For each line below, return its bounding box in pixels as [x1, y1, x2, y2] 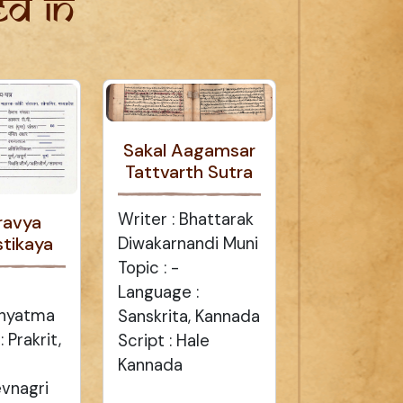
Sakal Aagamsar [122, 138, 255, 162]
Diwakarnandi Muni [117, 232, 258, 255]
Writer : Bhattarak [117, 208, 254, 230]
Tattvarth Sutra [125, 159, 254, 184]
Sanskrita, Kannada [117, 305, 260, 327]
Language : [117, 281, 199, 303]
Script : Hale [117, 329, 210, 352]
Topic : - [117, 256, 179, 279]
